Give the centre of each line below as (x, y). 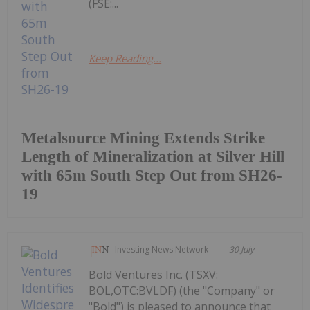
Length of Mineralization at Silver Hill (153, 156)
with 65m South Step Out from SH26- (152, 175)
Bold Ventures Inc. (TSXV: (154, 274)
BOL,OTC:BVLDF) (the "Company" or (182, 290)
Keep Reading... (125, 58)
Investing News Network (162, 249)
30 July (242, 249)
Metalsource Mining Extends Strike (143, 138)
